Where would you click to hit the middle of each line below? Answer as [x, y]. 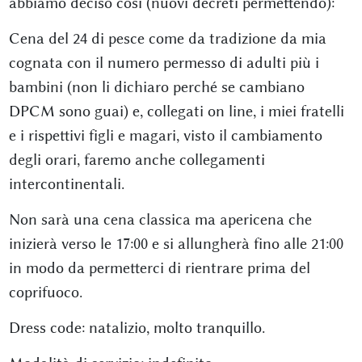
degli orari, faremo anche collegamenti [137, 160]
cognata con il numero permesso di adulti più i [164, 63]
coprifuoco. [45, 292]
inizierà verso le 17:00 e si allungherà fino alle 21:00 [176, 244]
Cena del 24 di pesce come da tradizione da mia [167, 38]
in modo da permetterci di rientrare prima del [159, 268]
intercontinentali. [66, 184]
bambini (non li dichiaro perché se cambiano [156, 87]
